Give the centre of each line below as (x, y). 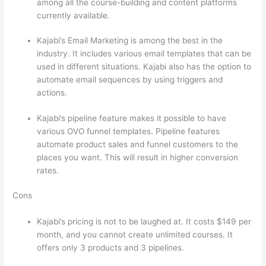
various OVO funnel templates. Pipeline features (129, 131)
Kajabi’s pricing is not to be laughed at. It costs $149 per (144, 222)
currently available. (74, 15)
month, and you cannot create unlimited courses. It (135, 235)
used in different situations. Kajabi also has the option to (144, 67)
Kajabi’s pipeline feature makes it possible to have (132, 118)
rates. (48, 170)
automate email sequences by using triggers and (130, 80)
